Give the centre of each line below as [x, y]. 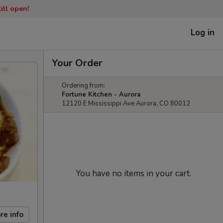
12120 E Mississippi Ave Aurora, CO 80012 [126, 104]
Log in [203, 32]
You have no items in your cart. [133, 173]
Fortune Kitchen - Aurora [101, 95]
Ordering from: [83, 86]
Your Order [77, 63]
